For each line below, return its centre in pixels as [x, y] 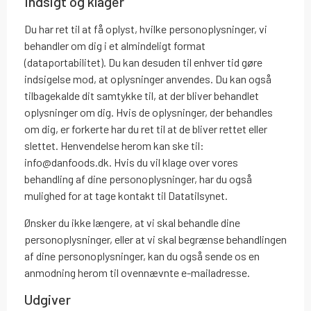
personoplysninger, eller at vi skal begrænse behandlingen [155, 239]
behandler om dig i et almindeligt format [115, 46]
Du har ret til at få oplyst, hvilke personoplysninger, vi [146, 29]
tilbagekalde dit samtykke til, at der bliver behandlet [142, 96]
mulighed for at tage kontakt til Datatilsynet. [126, 196]
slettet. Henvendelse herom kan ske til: [114, 146]
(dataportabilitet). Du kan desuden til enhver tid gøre [143, 62]
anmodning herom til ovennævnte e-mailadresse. [137, 272]
